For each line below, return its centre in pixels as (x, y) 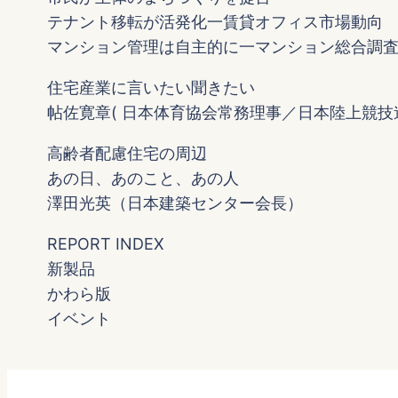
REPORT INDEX (106, 244)
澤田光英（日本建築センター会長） (175, 203)
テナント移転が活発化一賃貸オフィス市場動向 (215, 22)
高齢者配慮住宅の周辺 (127, 154)
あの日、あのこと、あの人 (143, 179)
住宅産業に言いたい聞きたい (151, 88)
